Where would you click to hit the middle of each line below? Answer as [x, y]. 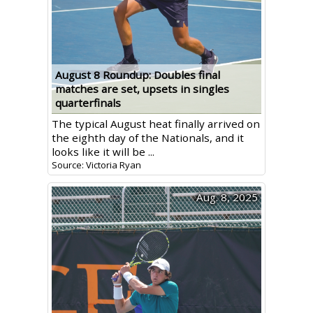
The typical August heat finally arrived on [155, 124]
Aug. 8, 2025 [227, 197]
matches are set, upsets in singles [142, 89]
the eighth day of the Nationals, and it [147, 138]
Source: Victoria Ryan [96, 165]
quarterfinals [88, 103]
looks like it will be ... [103, 152]
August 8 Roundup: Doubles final [137, 75]
